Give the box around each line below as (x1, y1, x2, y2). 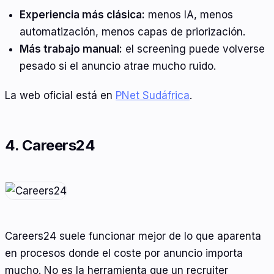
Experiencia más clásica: (19, 9, 145, 21)
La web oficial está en (5, 89, 116, 102)
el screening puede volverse (122, 43, 265, 56)
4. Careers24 (5, 136, 95, 155)
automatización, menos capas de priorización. (19, 26, 245, 39)
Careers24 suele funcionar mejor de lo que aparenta (5, 230, 261, 243)
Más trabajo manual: (19, 43, 122, 56)
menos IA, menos (144, 9, 233, 21)
